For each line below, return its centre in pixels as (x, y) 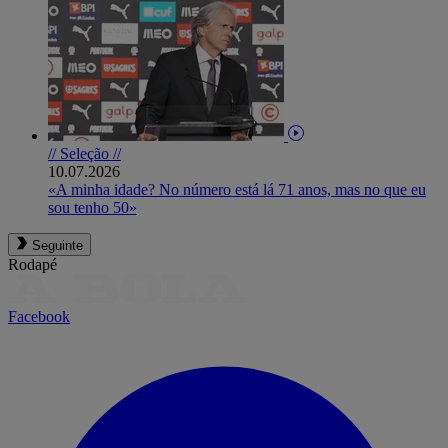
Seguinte (57, 245)
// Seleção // (84, 153)
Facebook (39, 316)
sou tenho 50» (92, 207)
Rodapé (32, 264)
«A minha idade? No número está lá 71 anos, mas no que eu (237, 189)
